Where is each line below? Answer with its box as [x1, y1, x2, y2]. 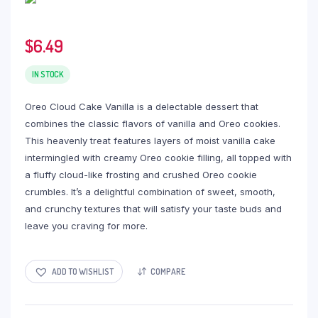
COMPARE [150, 265, 185, 277]
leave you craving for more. [25, 220, 148, 231]
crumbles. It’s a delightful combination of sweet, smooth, [25, 186, 275, 197]
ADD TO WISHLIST [52, 265, 114, 277]
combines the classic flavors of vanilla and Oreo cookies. [25, 118, 280, 129]
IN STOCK [32, 69, 64, 79]
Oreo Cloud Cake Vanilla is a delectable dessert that [25, 101, 258, 112]
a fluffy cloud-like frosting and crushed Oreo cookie [25, 169, 257, 180]
